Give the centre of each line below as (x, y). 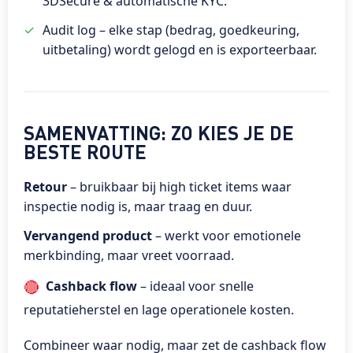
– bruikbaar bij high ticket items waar (179, 186)
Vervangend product (88, 235)
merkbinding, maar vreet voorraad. (129, 255)
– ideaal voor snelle (195, 286)
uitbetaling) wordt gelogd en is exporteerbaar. (180, 49)
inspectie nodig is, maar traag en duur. (138, 206)
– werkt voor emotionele (227, 235)
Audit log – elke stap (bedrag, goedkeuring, (171, 30)
